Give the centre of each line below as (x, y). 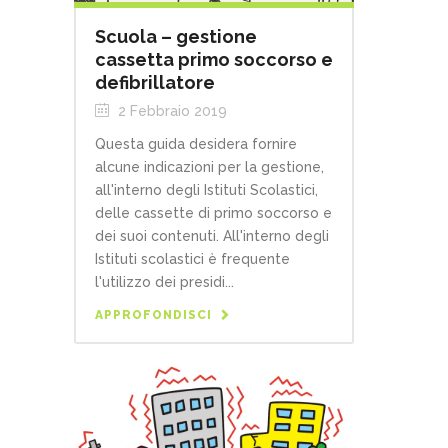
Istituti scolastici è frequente (192, 259)
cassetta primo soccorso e (214, 60)
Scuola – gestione (176, 37)
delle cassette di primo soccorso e (213, 213)
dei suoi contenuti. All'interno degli (212, 236)
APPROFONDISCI (153, 315)
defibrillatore (155, 83)
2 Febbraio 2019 (170, 111)
